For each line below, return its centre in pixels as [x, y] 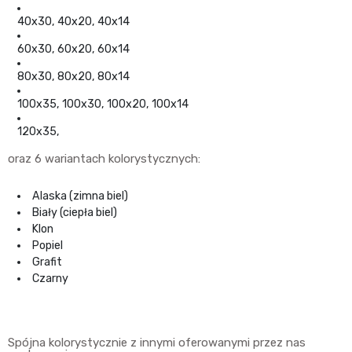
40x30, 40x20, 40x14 [73, 22]
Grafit [48, 262]
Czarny [51, 279]
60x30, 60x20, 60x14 [73, 49]
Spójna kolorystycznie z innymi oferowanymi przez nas [157, 343]
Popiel [48, 246]
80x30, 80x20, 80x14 [73, 77]
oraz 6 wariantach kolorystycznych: [104, 159]
